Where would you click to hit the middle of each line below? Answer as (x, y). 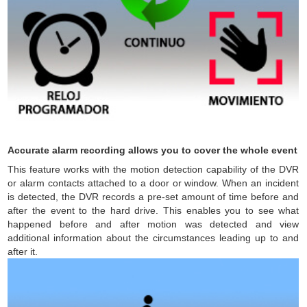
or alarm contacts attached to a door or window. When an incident (153, 183)
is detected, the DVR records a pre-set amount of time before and (153, 197)
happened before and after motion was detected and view (153, 224)
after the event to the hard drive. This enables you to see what (153, 210)
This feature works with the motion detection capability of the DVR (153, 169)
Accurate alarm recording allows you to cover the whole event (153, 150)
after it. (23, 251)
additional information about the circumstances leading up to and (153, 238)
